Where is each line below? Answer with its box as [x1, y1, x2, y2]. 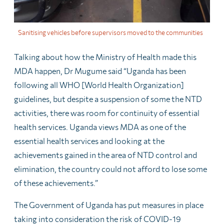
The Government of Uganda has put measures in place [14, 199, 203, 209]
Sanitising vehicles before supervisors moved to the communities [18, 28, 203, 36]
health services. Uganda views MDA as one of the [14, 121, 186, 131]
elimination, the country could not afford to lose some [14, 163, 207, 173]
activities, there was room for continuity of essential [14, 107, 199, 117]
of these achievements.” [14, 177, 98, 187]
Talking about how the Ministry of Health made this [14, 51, 196, 61]
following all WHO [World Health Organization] [14, 79, 184, 89]
